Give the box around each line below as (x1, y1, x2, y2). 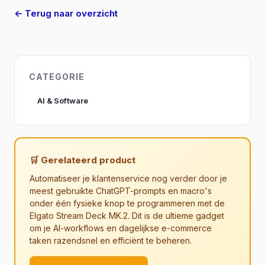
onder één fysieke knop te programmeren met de (30, 198, 225, 208)
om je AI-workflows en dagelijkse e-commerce (30, 223, 212, 233)
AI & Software (37, 96, 88, 105)
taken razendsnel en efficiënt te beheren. (30, 235, 192, 245)
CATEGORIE (29, 72, 85, 82)
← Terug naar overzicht (14, 8, 118, 19)
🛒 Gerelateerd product (30, 154, 135, 166)
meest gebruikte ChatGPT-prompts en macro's (30, 186, 212, 196)
